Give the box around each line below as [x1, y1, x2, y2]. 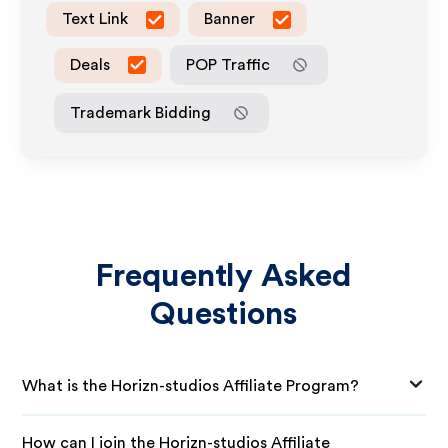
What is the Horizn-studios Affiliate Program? [22, 377, 360, 394]
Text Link [62, 11, 129, 27]
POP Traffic [186, 56, 271, 73]
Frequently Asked [95, 260, 353, 292]
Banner [204, 11, 256, 27]
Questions [150, 298, 298, 330]
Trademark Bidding [70, 104, 212, 121]
